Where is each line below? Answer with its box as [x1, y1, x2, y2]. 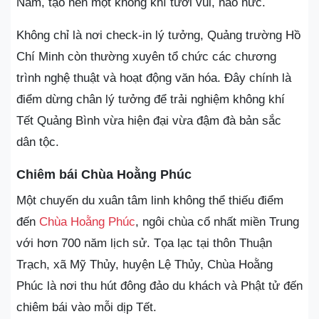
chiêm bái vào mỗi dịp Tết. [16, 300, 157, 314]
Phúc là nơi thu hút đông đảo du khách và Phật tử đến [16, 279, 303, 293]
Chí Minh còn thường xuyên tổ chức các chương [16, 50, 276, 63]
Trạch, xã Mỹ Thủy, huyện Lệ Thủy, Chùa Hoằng [16, 258, 273, 271]
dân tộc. [16, 135, 59, 149]
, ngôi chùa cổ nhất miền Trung [135, 215, 299, 229]
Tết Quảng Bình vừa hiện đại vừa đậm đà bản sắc [16, 114, 281, 127]
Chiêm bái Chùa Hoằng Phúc [16, 167, 192, 182]
